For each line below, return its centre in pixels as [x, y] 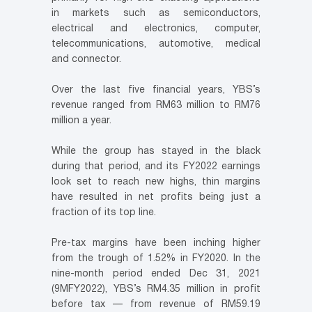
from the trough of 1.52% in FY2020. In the [156, 258]
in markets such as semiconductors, [156, 13]
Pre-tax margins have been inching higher [156, 243]
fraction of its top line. [104, 212]
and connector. [86, 59]
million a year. [81, 120]
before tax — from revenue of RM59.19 [156, 304]
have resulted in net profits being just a [156, 197]
